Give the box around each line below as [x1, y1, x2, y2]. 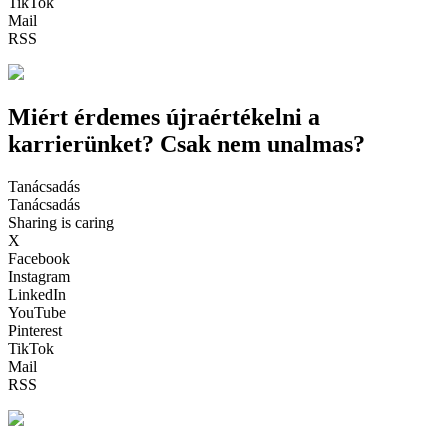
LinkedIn [8, 285, 66, 303]
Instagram [8, 267, 70, 285]
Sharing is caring [8, 213, 114, 231]
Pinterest [8, 321, 62, 339]
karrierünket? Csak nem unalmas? [8, 130, 365, 157]
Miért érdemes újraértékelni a [8, 103, 320, 130]
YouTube [8, 303, 66, 321]
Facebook [8, 249, 70, 267]
